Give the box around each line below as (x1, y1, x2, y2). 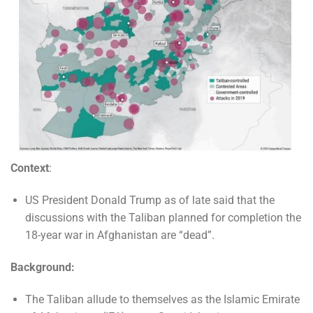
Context (10, 161, 49, 175)
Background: (10, 261, 75, 274)
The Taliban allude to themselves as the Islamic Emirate (24, 292, 300, 306)
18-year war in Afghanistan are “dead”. (24, 228, 214, 242)
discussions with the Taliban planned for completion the (24, 211, 301, 225)
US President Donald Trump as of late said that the (24, 194, 275, 208)
